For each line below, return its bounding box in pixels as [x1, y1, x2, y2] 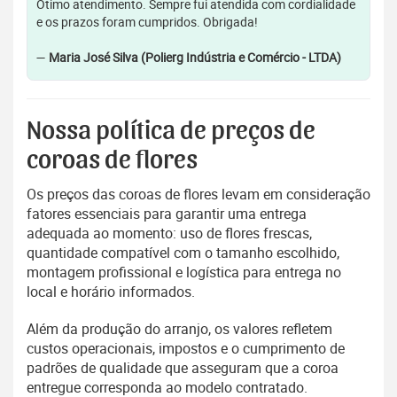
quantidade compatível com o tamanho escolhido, [27, 243, 339, 263]
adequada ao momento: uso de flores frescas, [27, 223, 312, 244]
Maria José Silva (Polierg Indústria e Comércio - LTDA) [49, 49, 341, 66]
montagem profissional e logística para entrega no [27, 262, 341, 283]
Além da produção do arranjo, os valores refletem [27, 319, 332, 339]
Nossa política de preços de [27, 118, 315, 145]
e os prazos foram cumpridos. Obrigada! [36, 13, 258, 31]
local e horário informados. [27, 282, 195, 302]
